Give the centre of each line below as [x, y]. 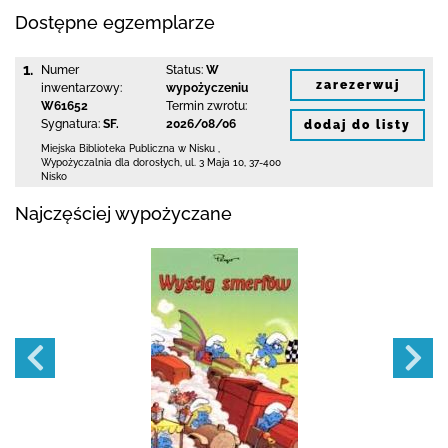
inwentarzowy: [81, 88]
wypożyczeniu [206, 88]
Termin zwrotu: [206, 106]
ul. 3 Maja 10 [214, 162]
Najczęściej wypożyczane [123, 213]
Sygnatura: [70, 124]
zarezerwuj [357, 84]
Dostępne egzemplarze [115, 22]
